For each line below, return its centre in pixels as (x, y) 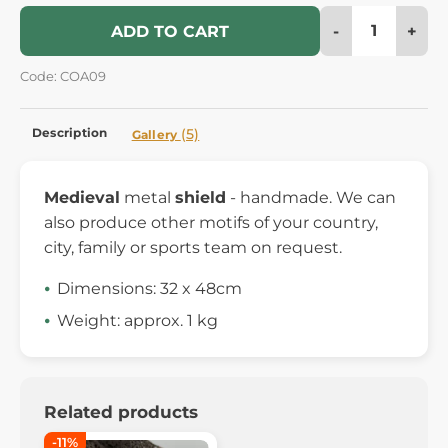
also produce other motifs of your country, (211, 222)
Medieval (82, 197)
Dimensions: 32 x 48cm (149, 288)
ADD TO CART (170, 31)
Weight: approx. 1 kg (137, 320)
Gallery (156, 134)
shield (200, 197)
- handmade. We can (311, 197)
